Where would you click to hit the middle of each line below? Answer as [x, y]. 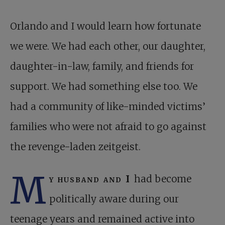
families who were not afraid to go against [108, 127]
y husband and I [92, 179]
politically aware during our [114, 199]
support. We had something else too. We [104, 87]
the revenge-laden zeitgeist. [75, 147]
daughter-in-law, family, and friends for [102, 67]
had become [163, 179]
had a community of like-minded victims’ [108, 107]
